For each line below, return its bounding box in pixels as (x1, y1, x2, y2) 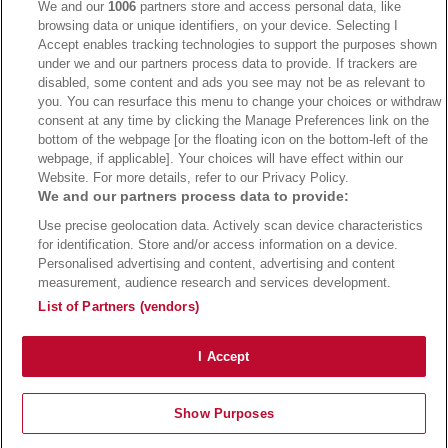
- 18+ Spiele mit (354, 348, 431, 360)
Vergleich (252, 431, 300, 443)
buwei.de (382, 290, 430, 302)
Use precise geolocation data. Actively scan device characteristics (38, 218, 424, 233)
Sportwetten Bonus (339, 419, 443, 431)
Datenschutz (175, 382, 242, 394)
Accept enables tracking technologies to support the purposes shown (38, 37, 438, 52)
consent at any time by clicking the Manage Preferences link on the (38, 113, 430, 128)
